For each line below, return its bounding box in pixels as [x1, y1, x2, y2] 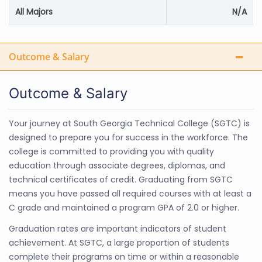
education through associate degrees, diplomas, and [9, 160, 225, 171]
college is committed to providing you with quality [9, 146, 214, 157]
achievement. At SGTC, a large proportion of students [9, 237, 229, 249]
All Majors [15, 6, 53, 18]
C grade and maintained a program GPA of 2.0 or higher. [9, 202, 239, 213]
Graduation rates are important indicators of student [9, 223, 226, 235]
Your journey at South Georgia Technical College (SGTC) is [9, 118, 250, 129]
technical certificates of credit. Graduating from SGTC [9, 174, 233, 185]
